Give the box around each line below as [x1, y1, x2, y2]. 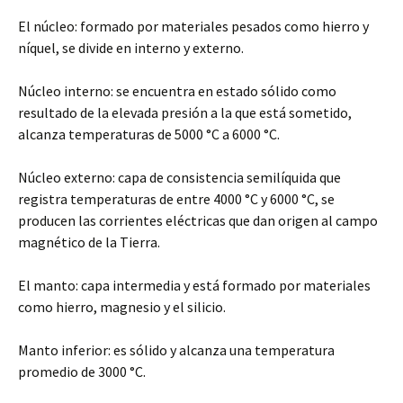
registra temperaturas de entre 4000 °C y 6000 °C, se [18, 190, 335, 208]
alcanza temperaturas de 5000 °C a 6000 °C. [18, 125, 280, 143]
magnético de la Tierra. [18, 233, 160, 251]
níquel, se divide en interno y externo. [18, 39, 244, 57]
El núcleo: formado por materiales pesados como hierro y [18, 17, 369, 35]
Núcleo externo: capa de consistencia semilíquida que [18, 168, 341, 186]
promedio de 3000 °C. [18, 363, 146, 381]
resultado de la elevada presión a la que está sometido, [18, 103, 352, 121]
